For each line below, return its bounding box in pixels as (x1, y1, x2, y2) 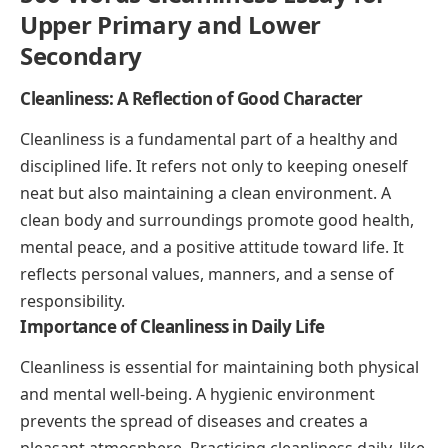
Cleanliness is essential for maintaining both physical (20, 356, 419, 379)
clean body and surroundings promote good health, (20, 208, 414, 231)
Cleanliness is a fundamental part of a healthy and (20, 127, 398, 150)
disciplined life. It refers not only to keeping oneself (20, 154, 408, 177)
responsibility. (20, 289, 125, 312)
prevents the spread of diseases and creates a (20, 410, 368, 433)
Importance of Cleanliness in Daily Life (20, 314, 325, 338)
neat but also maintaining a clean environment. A (20, 181, 391, 204)
